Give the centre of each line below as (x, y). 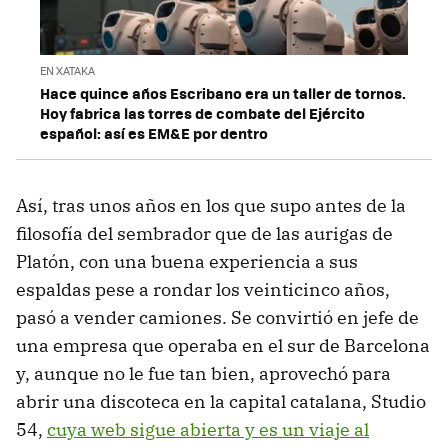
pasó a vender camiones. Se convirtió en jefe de (217, 317)
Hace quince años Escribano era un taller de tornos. (223, 92)
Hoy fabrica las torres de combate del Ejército (202, 112)
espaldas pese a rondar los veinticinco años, (203, 289)
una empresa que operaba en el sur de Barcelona (223, 345)
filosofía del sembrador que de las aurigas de (204, 233)
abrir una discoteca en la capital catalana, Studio (221, 401)
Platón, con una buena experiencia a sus (187, 261)
